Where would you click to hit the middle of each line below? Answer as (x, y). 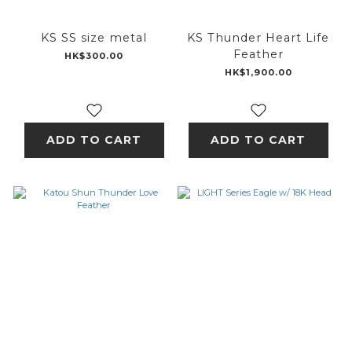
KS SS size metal (94, 37)
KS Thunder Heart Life (258, 37)
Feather (258, 54)
